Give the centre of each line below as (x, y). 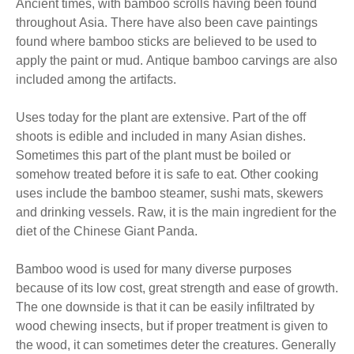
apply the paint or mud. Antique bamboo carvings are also (81, 60)
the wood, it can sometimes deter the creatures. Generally (149, 345)
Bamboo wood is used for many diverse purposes (154, 269)
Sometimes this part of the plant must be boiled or (153, 155)
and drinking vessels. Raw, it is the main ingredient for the (77, 212)
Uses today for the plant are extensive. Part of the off (124, 117)
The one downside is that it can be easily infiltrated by (165, 307)
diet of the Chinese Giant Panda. (107, 231)
